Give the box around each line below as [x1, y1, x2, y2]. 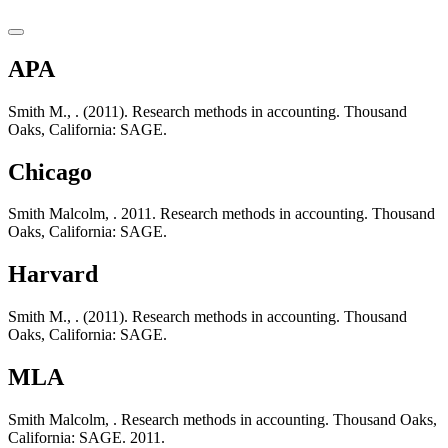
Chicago [8, 158, 92, 185]
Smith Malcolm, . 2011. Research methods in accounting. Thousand [8, 205, 435, 223]
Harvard [8, 261, 98, 288]
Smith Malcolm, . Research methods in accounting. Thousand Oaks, [8, 411, 437, 429]
